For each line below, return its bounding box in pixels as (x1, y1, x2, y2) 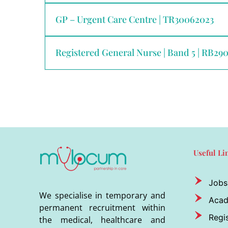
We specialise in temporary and (39, 189, 165, 201)
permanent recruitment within (39, 202, 165, 213)
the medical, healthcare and (39, 214, 165, 225)
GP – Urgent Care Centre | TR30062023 (55, 13, 214, 25)
